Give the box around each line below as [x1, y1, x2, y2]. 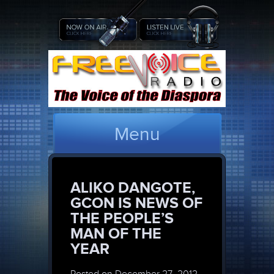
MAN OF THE [70, 224, 161, 242]
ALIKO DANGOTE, [70, 179, 195, 196]
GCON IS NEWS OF [70, 194, 202, 212]
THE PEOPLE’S [70, 209, 174, 227]
